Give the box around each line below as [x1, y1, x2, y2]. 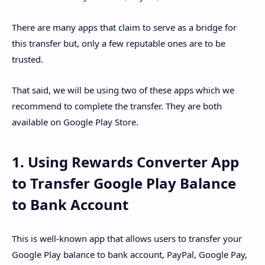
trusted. [12, 53, 43, 65]
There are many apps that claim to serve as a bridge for [12, 21, 237, 33]
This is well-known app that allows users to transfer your [12, 232, 242, 244]
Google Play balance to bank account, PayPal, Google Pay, [12, 248, 247, 260]
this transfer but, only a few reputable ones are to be [12, 37, 225, 49]
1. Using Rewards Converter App [12, 152, 239, 172]
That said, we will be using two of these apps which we [12, 84, 234, 96]
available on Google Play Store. [12, 116, 138, 128]
